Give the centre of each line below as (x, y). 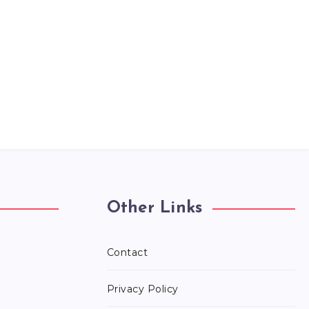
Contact (127, 253)
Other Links (154, 209)
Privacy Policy (142, 289)
